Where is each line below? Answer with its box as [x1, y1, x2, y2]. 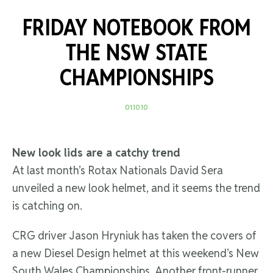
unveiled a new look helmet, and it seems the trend [12, 181, 260, 196]
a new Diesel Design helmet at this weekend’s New [12, 246, 259, 261]
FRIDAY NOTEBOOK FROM [22, 13, 251, 42]
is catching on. [12, 199, 82, 213]
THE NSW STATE [65, 38, 208, 67]
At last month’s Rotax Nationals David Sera [12, 163, 223, 178]
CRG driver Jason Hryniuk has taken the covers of [12, 229, 257, 243]
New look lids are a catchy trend [12, 146, 180, 160]
